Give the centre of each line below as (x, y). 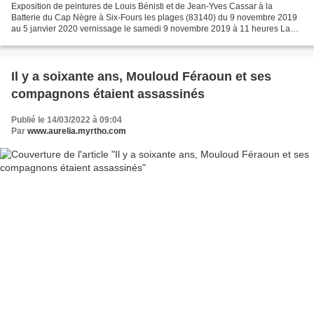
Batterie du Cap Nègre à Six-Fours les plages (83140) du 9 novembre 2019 (154, 17)
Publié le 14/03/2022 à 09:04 (67, 120)
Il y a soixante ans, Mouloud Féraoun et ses (141, 76)
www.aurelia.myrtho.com (77, 131)
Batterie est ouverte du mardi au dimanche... (95, 40)
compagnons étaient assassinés (108, 94)
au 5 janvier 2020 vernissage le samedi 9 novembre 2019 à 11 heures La (151, 28)
